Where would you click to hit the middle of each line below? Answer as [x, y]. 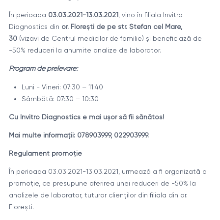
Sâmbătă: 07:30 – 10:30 [60, 98]
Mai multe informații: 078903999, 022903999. [79, 135]
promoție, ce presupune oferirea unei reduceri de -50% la [102, 183]
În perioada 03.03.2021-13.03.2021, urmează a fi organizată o [108, 171]
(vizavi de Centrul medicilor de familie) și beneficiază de [109, 39]
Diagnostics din [35, 27]
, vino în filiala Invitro [150, 15]
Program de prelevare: [43, 69]
